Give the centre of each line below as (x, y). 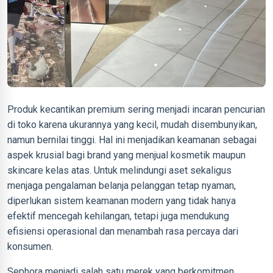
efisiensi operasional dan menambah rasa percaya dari (123, 231)
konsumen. (30, 246)
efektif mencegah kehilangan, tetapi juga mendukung (118, 216)
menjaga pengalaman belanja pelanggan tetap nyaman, (122, 186)
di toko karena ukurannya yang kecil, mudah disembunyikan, (132, 125)
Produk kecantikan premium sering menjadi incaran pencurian (136, 109)
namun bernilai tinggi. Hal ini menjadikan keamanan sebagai (132, 140)
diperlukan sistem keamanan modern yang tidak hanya (122, 201)
